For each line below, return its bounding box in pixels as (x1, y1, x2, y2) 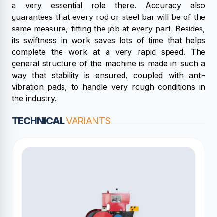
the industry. (12, 93, 57, 103)
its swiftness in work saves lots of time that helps (12, 35, 205, 45)
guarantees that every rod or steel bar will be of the (12, 12, 205, 22)
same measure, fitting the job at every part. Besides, (12, 24, 205, 33)
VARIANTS (66, 115, 110, 126)
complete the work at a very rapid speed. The (12, 47, 205, 57)
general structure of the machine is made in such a (12, 59, 205, 68)
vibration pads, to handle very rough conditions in (12, 82, 205, 92)
